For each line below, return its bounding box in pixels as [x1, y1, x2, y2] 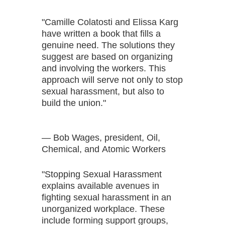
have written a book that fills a [42, 28, 161, 39]
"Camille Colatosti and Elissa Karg [42, 17, 178, 27]
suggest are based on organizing [42, 51, 173, 62]
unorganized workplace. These [42, 203, 165, 214]
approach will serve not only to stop [42, 74, 183, 85]
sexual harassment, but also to [42, 86, 164, 96]
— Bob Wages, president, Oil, [42, 132, 160, 143]
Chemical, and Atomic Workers [42, 144, 166, 154]
